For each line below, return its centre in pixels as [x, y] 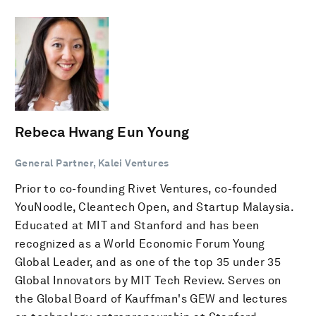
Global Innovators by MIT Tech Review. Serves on [148, 280]
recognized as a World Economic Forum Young [140, 244]
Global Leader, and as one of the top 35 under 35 [148, 262]
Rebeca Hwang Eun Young [102, 132]
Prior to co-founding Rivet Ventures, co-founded [146, 189]
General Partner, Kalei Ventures [92, 163]
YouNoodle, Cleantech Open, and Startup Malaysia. [154, 207]
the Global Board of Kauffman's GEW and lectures [151, 299]
